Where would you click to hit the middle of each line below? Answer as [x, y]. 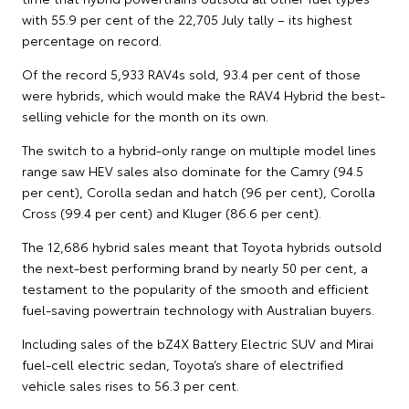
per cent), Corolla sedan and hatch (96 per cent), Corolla [199, 191]
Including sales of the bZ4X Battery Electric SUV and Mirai [198, 343]
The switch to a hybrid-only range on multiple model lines [199, 149]
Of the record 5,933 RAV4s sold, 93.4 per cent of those [191, 73]
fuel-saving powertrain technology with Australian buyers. [198, 309]
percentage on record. [92, 40]
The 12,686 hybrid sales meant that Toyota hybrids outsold [202, 246]
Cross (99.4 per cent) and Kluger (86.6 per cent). [172, 212]
